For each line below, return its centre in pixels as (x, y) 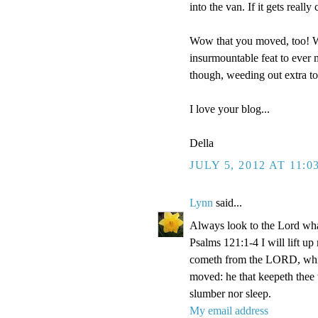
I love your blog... (230, 109)
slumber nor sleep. (230, 294)
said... (227, 203)
